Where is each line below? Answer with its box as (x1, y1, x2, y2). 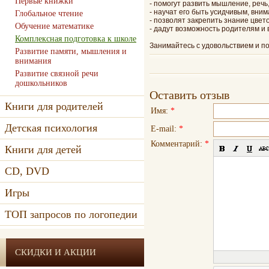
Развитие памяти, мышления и (15, 47, 127, 56)
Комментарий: (151, 139, 205, 148)
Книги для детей (5, 144, 82, 156)
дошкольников (15, 79, 67, 88)
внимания (15, 56, 51, 65)
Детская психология (5, 122, 97, 134)
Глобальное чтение (15, 9, 83, 18)
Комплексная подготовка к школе (15, 34, 136, 43)
